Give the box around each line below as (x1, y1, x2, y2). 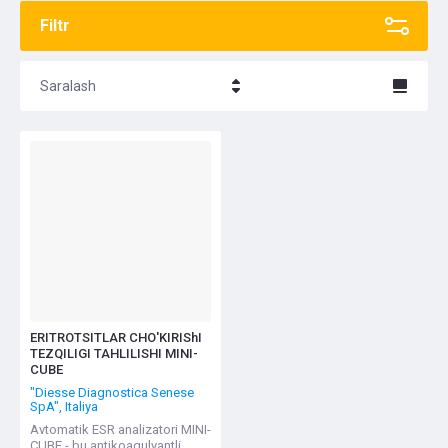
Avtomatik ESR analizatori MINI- (30, 421, 211, 437)
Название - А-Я (73, 166, 171, 182)
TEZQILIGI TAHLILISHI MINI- (30, 346, 198, 361)
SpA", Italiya (30, 398, 98, 414)
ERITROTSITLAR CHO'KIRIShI (30, 330, 202, 345)
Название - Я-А (73, 127, 171, 143)
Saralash (40, 78, 96, 94)
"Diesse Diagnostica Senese (30, 384, 194, 400)
